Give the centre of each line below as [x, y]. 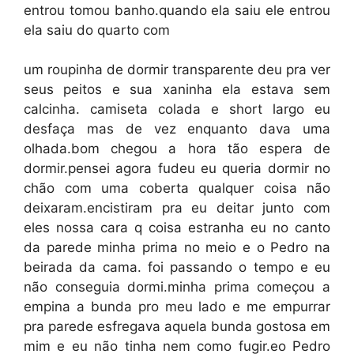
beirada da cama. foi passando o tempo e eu [177, 267]
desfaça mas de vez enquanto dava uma [177, 129]
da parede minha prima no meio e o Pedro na [177, 247]
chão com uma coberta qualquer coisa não [177, 188]
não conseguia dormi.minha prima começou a [177, 287]
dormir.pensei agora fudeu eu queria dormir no [177, 168]
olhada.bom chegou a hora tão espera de [177, 149]
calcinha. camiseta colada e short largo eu [177, 109]
